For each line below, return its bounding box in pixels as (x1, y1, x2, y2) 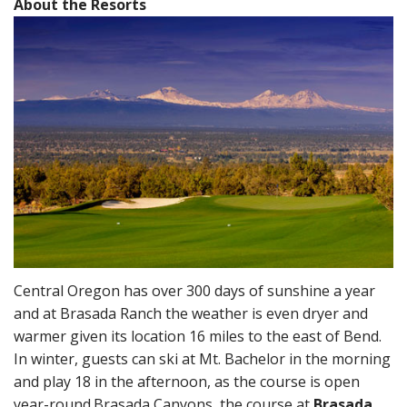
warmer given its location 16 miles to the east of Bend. (14, 325, 382, 346)
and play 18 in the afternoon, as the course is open (14, 371, 360, 392)
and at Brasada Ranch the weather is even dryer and (14, 303, 368, 323)
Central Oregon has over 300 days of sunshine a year (14, 280, 375, 301)
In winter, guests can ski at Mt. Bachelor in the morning (14, 348, 391, 369)
